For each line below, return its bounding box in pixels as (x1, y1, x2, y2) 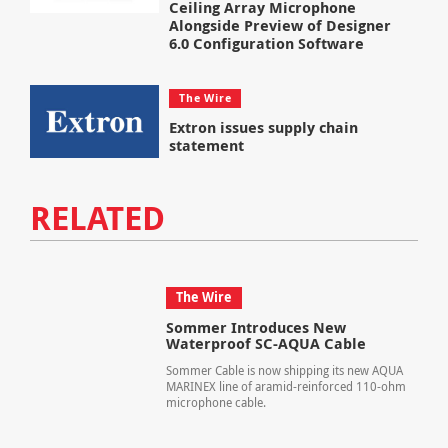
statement (169, 135, 245, 157)
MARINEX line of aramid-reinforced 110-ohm (165, 378, 406, 396)
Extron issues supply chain (169, 117, 359, 139)
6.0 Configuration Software (169, 32, 365, 54)
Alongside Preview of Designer (169, 14, 392, 36)
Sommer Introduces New (165, 317, 346, 339)
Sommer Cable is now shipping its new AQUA (165, 362, 403, 380)
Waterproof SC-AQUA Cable (165, 333, 366, 355)
